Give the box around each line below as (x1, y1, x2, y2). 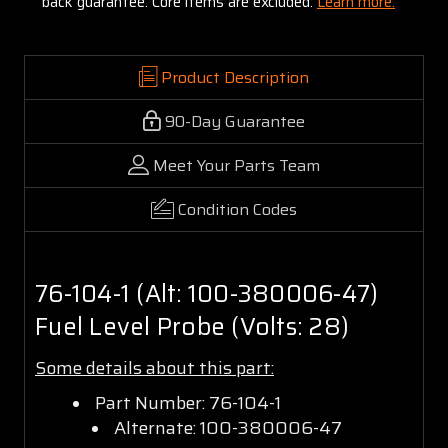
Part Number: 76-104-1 (94, 388, 281, 417)
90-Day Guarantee (165, 108, 305, 134)
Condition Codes (178, 196, 297, 222)
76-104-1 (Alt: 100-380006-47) (35, 274, 379, 313)
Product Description (161, 64, 309, 90)
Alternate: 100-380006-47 (113, 413, 342, 442)
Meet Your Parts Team (153, 152, 320, 178)
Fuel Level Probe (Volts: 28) (35, 307, 349, 346)
